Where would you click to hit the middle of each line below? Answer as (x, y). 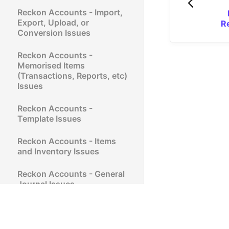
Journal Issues (46, 184)
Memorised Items (51, 65)
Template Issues (49, 118)
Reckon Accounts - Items (67, 141)
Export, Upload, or (53, 22)
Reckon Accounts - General (71, 174)
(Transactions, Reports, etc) (72, 75)
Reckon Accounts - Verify (67, 206)
